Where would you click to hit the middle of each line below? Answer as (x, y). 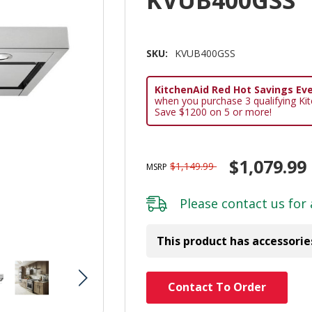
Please (201, 203)
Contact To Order (217, 287)
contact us (253, 203)
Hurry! (161, 279)
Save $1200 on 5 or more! (213, 112)
